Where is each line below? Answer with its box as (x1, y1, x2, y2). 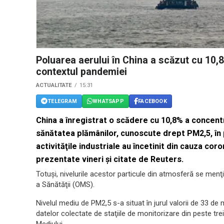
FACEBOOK (138, 97, 167, 104)
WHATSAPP (92, 97, 124, 104)
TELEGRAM (47, 97, 77, 104)
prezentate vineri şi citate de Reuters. (36, 154, 183, 164)
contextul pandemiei (36, 66, 127, 78)
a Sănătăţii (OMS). (36, 180, 94, 189)
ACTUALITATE (36, 82, 72, 89)
